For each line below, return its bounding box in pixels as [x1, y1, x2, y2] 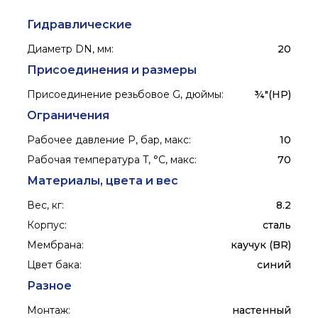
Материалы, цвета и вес [27, 174, 179, 188]
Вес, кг [27, 199, 62, 212]
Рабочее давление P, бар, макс [27, 133, 190, 147]
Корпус [27, 219, 65, 232]
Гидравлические [27, 18, 133, 32]
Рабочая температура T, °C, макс [27, 153, 195, 167]
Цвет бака [27, 258, 80, 272]
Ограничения [27, 109, 110, 123]
